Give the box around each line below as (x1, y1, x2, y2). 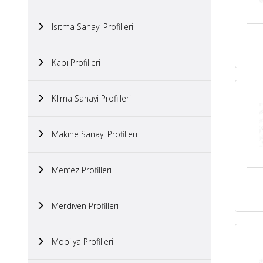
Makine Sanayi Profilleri (45, 129, 137, 140)
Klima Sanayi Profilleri (45, 93, 131, 104)
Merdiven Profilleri (45, 200, 119, 211)
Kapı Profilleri (45, 57, 100, 68)
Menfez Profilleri (45, 164, 112, 176)
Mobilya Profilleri (45, 236, 113, 247)
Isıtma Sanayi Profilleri (45, 21, 133, 32)
